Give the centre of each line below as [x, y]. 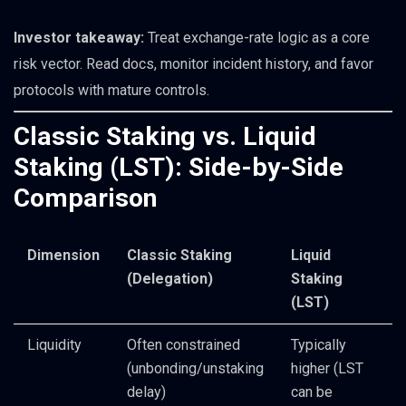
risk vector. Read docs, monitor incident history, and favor [193, 64]
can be [312, 392]
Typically [319, 345]
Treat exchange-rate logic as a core [257, 38]
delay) [146, 392]
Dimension [63, 256]
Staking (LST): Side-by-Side [179, 168]
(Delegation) [170, 279]
